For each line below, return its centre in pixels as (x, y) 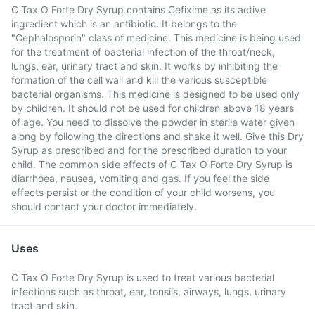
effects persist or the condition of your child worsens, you (143, 192)
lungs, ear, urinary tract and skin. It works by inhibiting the (144, 66)
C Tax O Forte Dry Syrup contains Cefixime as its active (139, 9)
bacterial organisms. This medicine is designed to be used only (155, 94)
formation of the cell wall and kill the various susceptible (139, 80)
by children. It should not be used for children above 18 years (153, 108)
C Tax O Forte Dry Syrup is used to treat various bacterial (143, 277)
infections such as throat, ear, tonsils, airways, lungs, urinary (149, 291)
